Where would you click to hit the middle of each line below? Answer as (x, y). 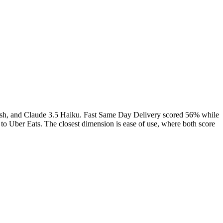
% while (206, 114)
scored (173, 114)
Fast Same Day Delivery (122, 114)
